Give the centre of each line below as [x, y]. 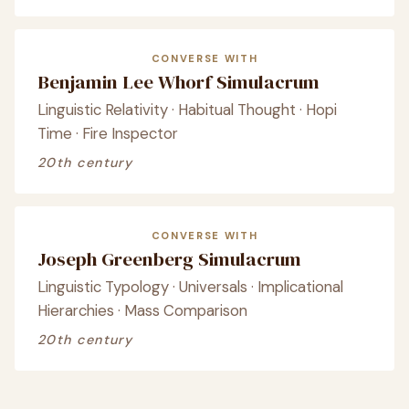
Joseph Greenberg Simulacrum [169, 259]
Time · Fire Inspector [108, 133]
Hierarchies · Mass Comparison [142, 310]
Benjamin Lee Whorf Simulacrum [178, 82]
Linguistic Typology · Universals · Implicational [190, 287]
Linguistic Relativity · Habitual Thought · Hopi [187, 110]
